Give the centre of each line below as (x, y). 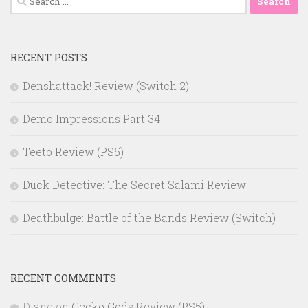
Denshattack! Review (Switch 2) (106, 86)
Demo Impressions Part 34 (91, 119)
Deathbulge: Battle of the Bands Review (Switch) (149, 218)
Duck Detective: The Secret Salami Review (134, 185)
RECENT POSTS (49, 57)
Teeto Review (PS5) (73, 152)
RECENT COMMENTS (63, 278)
